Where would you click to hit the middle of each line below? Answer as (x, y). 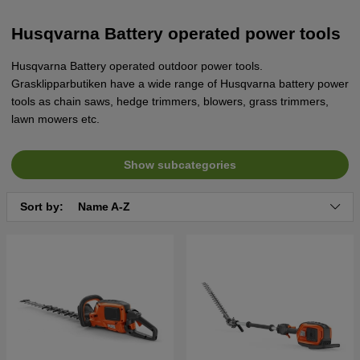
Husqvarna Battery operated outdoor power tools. (137, 65)
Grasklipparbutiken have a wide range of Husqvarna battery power (180, 83)
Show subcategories (180, 164)
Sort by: (43, 206)
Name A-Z (104, 206)
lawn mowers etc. (55, 119)
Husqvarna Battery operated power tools (176, 34)
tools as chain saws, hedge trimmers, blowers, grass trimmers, (170, 101)
